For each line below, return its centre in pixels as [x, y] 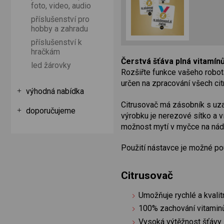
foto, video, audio [61, 6]
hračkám [45, 52]
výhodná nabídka [55, 91]
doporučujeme [51, 111]
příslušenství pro [60, 19]
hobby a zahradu [59, 29]
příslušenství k [56, 42]
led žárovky [51, 65]
